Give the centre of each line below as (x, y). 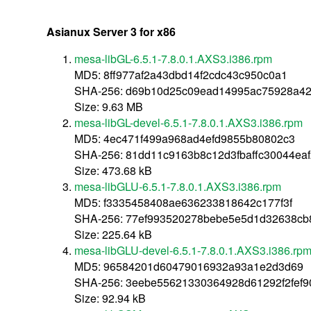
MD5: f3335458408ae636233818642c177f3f (184, 202)
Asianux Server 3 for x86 (111, 31)
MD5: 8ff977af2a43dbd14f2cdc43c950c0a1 (181, 74)
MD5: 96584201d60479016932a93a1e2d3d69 (189, 266)
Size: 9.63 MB (109, 106)
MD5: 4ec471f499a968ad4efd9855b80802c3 (185, 138)
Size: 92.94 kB (110, 298)
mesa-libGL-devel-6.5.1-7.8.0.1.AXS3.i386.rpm (189, 122)
